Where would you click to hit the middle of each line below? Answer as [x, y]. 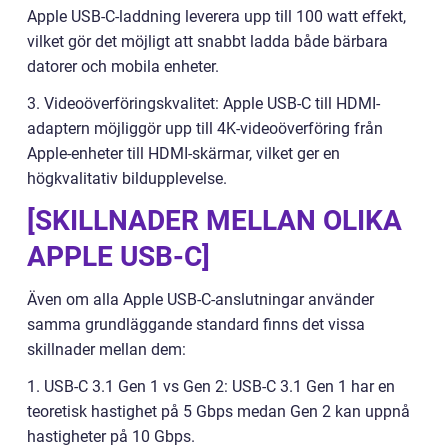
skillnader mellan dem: [106, 350]
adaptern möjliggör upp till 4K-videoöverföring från [205, 129]
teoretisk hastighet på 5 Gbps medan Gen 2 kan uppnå [218, 412]
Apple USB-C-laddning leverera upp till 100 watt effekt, [216, 17]
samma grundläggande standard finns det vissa [196, 325]
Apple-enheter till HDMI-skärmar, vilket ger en [183, 154]
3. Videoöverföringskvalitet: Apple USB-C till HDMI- [203, 104]
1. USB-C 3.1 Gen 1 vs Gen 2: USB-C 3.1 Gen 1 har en [211, 387]
